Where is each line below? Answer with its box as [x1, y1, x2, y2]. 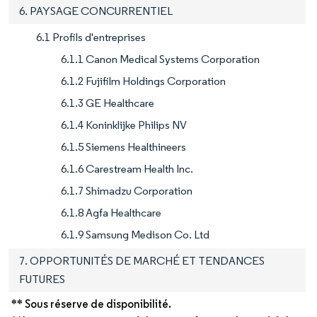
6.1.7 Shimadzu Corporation [61, 184, 192, 198]
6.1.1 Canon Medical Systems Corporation [61, 52, 260, 67]
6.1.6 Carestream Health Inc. [61, 162, 193, 176]
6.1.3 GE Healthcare [61, 96, 154, 110]
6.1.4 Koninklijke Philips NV [61, 118, 187, 132]
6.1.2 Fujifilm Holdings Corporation [61, 74, 226, 88]
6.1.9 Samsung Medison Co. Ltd [61, 228, 209, 242]
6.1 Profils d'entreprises [36, 30, 146, 45]
